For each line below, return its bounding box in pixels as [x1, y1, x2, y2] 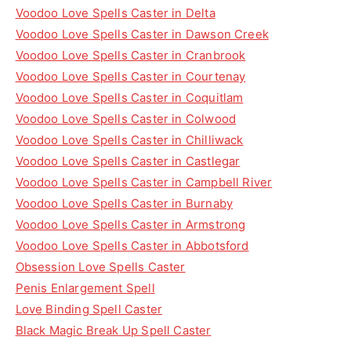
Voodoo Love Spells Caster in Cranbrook [15, 48, 246, 63]
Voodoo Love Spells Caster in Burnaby [15, 196, 233, 211]
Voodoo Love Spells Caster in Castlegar [15, 154, 241, 168]
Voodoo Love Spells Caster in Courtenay [15, 69, 246, 84]
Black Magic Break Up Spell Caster [15, 323, 212, 338]
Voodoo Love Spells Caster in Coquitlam [15, 90, 244, 105]
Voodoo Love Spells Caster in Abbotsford [15, 238, 249, 253]
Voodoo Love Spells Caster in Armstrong [15, 217, 246, 232]
